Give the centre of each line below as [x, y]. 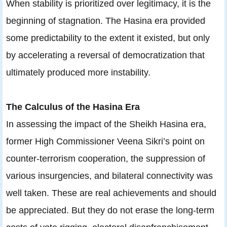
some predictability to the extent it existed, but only [108, 37]
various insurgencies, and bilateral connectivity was [109, 175]
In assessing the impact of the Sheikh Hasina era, [106, 124]
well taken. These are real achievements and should [111, 193]
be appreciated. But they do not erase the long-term [110, 210]
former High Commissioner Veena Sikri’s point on [105, 141]
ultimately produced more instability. [78, 72]
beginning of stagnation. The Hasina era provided [106, 20]
